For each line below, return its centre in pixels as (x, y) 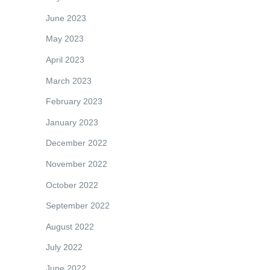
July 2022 (64, 247)
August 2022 (70, 226)
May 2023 (65, 39)
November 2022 (77, 164)
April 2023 (65, 59)
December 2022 (77, 143)
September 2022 (78, 206)
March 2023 (69, 80)
